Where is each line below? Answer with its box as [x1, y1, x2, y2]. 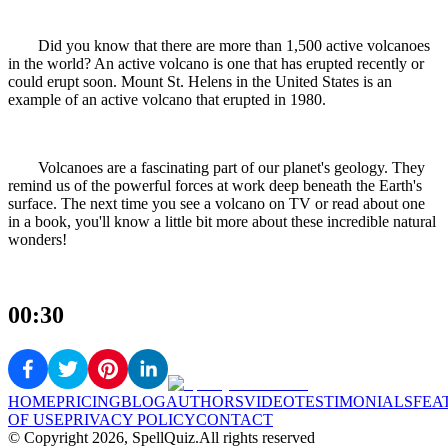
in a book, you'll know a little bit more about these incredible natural [8, 212, 436, 230]
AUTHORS [166, 393, 244, 411]
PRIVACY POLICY [64, 411, 196, 429]
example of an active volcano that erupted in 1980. [8, 90, 326, 108]
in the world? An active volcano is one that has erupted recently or [8, 54, 424, 72]
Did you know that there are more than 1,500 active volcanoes [38, 36, 430, 54]
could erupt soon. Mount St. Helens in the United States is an [8, 72, 392, 90]
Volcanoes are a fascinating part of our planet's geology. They [38, 158, 425, 176]
